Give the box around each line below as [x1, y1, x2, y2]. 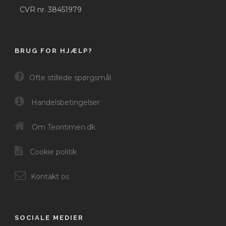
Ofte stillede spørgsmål [29, 73, 111, 82]
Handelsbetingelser [29, 97, 100, 107]
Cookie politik [28, 147, 77, 156]
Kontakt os [31, 172, 69, 181]
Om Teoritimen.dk [30, 122, 95, 132]
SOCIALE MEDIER [15, 213, 84, 221]
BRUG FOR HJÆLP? [15, 46, 93, 54]
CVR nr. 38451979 [20, 5, 82, 14]
